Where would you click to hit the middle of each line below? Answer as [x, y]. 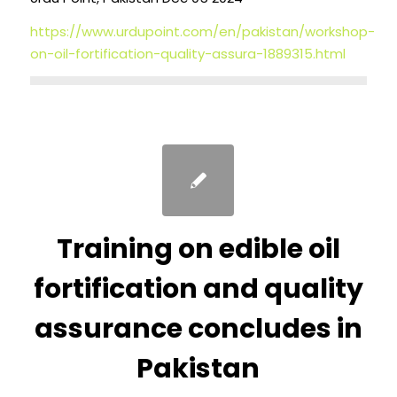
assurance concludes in [198, 328]
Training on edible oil [198, 249]
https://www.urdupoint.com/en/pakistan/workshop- [202, 32]
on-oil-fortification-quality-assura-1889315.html [187, 54]
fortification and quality [198, 288]
